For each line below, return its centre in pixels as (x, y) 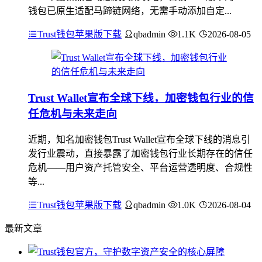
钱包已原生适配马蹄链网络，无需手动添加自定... (130, 11)
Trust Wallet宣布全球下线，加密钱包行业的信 (141, 98)
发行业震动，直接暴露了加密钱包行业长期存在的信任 (140, 153)
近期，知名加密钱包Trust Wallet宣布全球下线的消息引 (139, 139)
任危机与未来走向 (73, 114)
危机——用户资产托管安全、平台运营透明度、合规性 (140, 167)
